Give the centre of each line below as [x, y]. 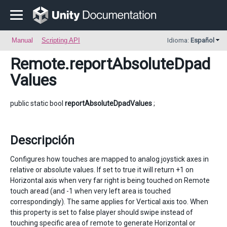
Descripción [42, 140]
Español [202, 40]
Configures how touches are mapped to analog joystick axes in [109, 159]
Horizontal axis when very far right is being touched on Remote [110, 180]
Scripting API [61, 40]
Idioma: [179, 40]
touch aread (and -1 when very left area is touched [90, 191]
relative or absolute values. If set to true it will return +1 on [102, 170]
